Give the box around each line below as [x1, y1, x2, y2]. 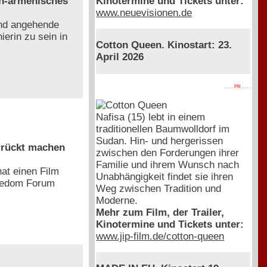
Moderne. [96, 194, 138, 206]
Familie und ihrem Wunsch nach [96, 159, 240, 170]
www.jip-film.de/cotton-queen [96, 230, 225, 242]
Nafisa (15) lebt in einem [96, 111, 206, 123]
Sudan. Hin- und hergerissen [96, 135, 223, 147]
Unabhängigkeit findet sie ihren [96, 170, 234, 182]
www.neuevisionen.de [96, 7, 193, 18]
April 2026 [96, 51, 144, 63]
